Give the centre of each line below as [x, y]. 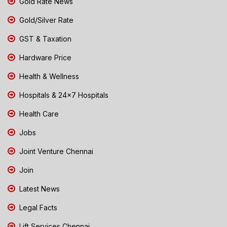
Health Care [38, 113]
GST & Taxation [44, 39]
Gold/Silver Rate [45, 20]
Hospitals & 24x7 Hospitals [63, 95]
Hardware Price [44, 57]
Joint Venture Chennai [55, 151]
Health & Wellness [48, 76]
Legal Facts [37, 207]
